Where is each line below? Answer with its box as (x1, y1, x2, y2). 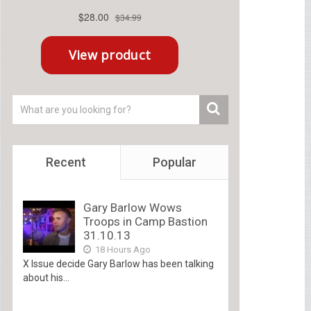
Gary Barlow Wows (83, 201, 182, 215)
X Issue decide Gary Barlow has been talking (22, 258, 214, 270)
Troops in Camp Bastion (83, 215, 208, 229)
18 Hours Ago (92, 244, 151, 255)
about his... (22, 272, 69, 284)
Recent (46, 155, 87, 170)
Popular (152, 155, 196, 170)
